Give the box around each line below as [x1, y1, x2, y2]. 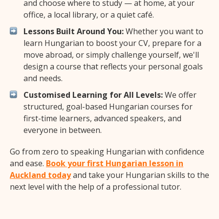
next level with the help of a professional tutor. [10, 181, 181, 193]
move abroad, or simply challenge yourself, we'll [23, 49, 199, 61]
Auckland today [10, 170, 71, 181]
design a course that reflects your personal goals [23, 61, 203, 72]
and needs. [23, 73, 63, 84]
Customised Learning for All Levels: [23, 89, 163, 101]
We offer [163, 89, 197, 101]
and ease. [10, 158, 46, 169]
